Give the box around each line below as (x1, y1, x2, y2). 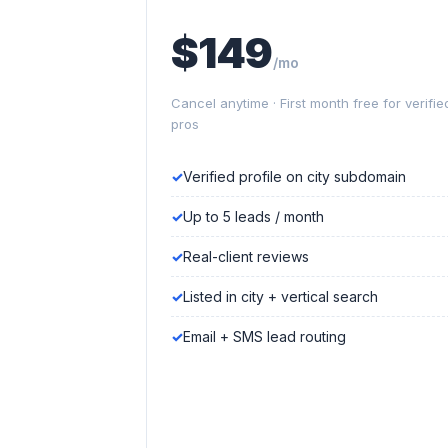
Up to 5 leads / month (183, 208, 324, 225)
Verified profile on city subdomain (183, 168, 406, 185)
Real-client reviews (183, 248, 309, 265)
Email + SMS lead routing (183, 328, 346, 345)
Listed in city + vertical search (183, 288, 378, 305)
